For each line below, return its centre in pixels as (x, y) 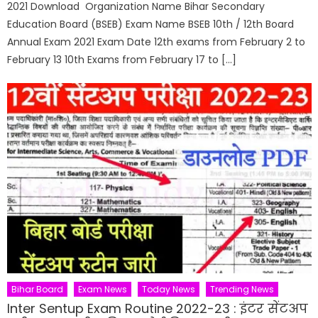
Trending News (242, 289)
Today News (169, 289)
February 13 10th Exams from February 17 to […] (122, 59)
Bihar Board (38, 289)
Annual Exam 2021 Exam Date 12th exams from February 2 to (157, 42)
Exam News (103, 289)
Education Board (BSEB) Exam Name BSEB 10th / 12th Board (151, 24)
